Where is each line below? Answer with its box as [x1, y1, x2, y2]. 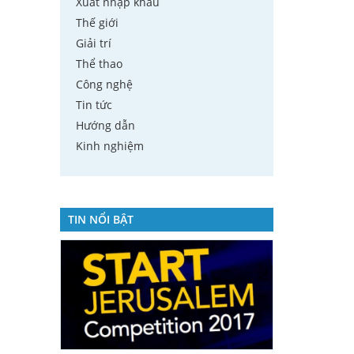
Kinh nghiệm [76, 138, 144, 153]
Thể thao [76, 56, 122, 71]
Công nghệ [76, 77, 133, 92]
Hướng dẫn [76, 118, 135, 133]
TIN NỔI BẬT [68, 212, 134, 227]
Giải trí [76, 36, 111, 51]
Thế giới [76, 15, 119, 30]
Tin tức [76, 97, 112, 112]
